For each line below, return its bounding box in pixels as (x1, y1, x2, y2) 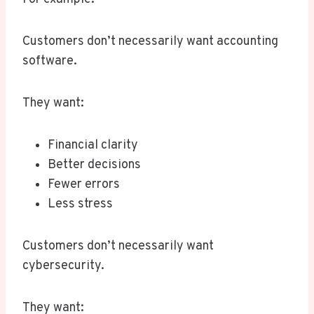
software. (22, 53, 77, 70)
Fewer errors (48, 177, 120, 193)
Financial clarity (48, 137, 138, 154)
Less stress (48, 196, 113, 213)
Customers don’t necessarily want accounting (22, 34, 278, 50)
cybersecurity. (22, 258, 104, 275)
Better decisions (48, 157, 141, 174)
